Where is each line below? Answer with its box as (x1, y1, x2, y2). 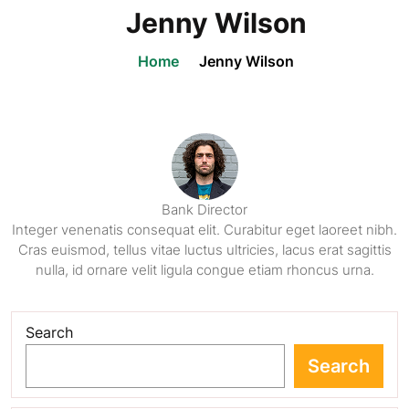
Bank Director (162, 201, 247, 218)
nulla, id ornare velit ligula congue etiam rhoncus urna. (35, 261, 374, 278)
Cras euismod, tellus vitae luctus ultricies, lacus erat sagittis (17, 241, 392, 258)
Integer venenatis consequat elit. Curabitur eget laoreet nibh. (12, 221, 397, 238)
